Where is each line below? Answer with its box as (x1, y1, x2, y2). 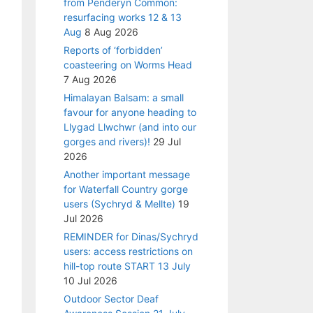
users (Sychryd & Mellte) (64, 198, 175, 210)
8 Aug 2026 (85, 26, 138, 38)
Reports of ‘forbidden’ (64, 44, 163, 57)
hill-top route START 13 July (64, 260, 191, 272)
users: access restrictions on (64, 245, 193, 258)
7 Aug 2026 (64, 73, 117, 86)
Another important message (64, 168, 190, 181)
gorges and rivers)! (64, 136, 150, 148)
